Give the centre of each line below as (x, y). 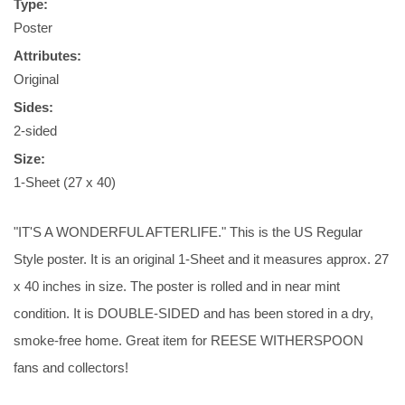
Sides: (33, 107)
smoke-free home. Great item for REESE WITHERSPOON (188, 340)
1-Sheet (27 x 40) (65, 182)
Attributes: (47, 56)
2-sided (35, 131)
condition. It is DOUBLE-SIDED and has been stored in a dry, (193, 313)
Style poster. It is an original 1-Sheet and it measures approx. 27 (201, 259)
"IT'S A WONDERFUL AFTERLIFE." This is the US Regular (188, 232)
